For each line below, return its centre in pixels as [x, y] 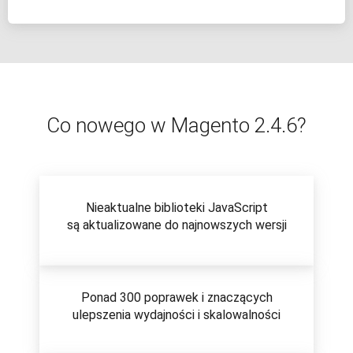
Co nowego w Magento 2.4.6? [176, 126]
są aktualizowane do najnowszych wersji [176, 225]
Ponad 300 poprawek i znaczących [176, 298]
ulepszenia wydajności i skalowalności [176, 315]
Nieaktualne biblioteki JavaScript [176, 208]
